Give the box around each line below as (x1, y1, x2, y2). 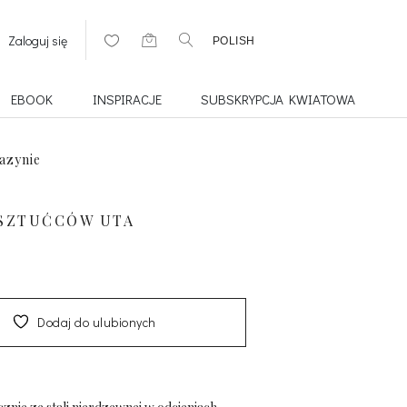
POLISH (212, 35, 255, 48)
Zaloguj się (7, 32, 67, 50)
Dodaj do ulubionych (37, 313, 156, 331)
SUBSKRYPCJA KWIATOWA (200, 89, 355, 108)
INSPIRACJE (92, 89, 162, 108)
